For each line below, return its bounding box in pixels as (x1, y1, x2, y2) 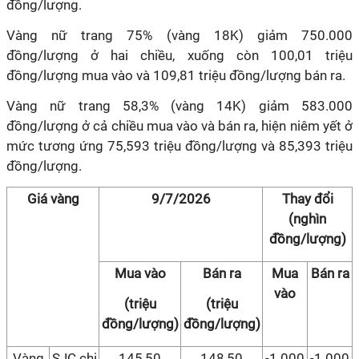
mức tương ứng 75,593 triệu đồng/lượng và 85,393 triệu (6, 138, 353, 154)
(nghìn (288, 211, 326, 227)
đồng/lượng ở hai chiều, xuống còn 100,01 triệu (6, 47, 353, 63)
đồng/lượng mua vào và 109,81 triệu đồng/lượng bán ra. (6, 67, 345, 83)
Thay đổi (281, 191, 333, 207)
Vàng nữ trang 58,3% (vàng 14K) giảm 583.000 (6, 98, 353, 114)
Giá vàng (26, 191, 79, 207)
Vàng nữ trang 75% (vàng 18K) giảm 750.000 (6, 27, 353, 43)
